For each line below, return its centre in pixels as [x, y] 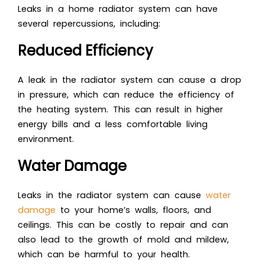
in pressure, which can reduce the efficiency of [126, 95]
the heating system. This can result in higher [120, 110]
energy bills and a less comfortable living [113, 125]
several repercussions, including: [89, 24]
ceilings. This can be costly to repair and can [123, 225]
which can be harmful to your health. [104, 255]
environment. [46, 139]
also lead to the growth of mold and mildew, [123, 240]
